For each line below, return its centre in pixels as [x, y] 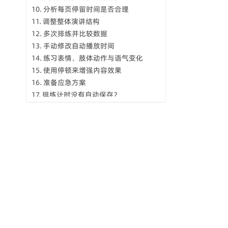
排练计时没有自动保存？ [81, 95]
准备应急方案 [64, 82]
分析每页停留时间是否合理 [86, 9]
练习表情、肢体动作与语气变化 [93, 58]
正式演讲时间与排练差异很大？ [93, 107]
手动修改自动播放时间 [79, 46]
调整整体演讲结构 [71, 21]
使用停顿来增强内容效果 [82, 70]
